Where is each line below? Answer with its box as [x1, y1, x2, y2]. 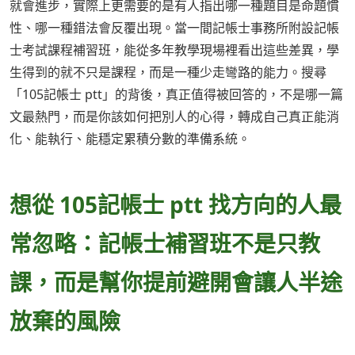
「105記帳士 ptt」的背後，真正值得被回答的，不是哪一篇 [10, 86, 343, 104]
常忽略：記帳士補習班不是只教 [10, 228, 320, 259]
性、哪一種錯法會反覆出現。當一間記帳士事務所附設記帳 [10, 19, 339, 37]
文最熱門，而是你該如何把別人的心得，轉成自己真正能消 [10, 108, 339, 126]
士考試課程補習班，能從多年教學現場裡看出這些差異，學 [10, 41, 339, 59]
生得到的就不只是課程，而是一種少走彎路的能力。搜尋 [10, 63, 326, 82]
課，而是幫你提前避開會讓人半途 [10, 267, 342, 298]
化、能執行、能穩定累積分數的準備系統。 [10, 130, 250, 148]
